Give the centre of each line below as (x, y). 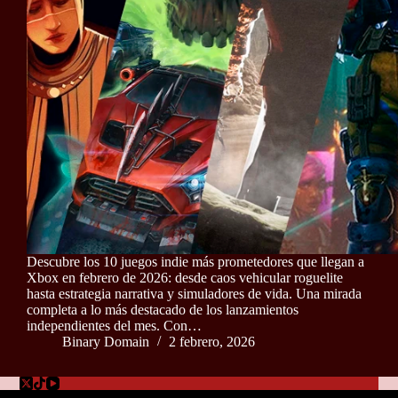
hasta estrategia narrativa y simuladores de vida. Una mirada (194, 294)
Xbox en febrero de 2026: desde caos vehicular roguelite (185, 278)
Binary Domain (106, 342)
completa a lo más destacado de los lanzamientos (163, 310)
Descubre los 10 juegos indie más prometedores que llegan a (195, 262)
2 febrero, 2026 (212, 342)
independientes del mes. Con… (114, 326)
